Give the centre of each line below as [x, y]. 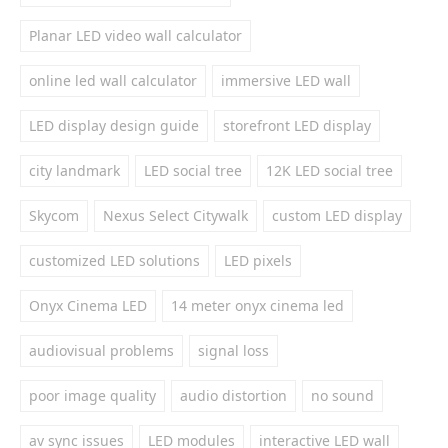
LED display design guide [114, 125]
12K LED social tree [329, 170]
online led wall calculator [113, 80]
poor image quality [92, 395]
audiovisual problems [101, 350]
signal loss [233, 350]
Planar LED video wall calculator [135, 35]
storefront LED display [297, 125]
